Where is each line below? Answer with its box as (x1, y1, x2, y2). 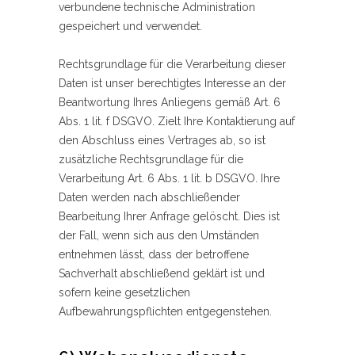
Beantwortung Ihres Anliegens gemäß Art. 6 (59, 96, 281, 109)
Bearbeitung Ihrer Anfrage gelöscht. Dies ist (59, 210, 280, 223)
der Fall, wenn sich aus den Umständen (59, 229, 259, 242)
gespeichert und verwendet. (59, 20, 202, 33)
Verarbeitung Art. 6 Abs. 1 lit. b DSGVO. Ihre (59, 172, 280, 185)
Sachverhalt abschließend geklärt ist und (59, 267, 265, 281)
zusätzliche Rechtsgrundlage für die (59, 153, 243, 166)
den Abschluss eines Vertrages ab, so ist (59, 134, 265, 147)
